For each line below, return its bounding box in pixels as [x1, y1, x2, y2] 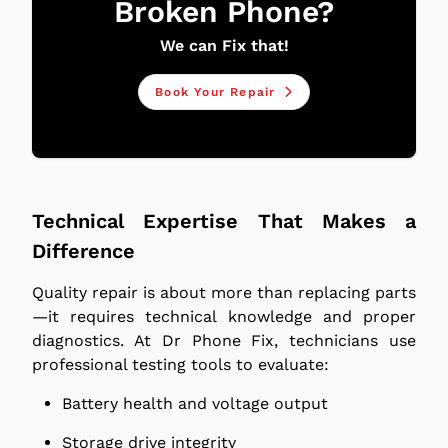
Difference [32, 238, 135, 263]
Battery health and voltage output [62, 393, 328, 413]
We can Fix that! [159, 35, 289, 55]
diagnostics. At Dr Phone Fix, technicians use [32, 330, 416, 350]
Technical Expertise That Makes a [32, 208, 416, 233]
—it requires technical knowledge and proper [32, 306, 416, 326]
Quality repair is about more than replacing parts [32, 282, 416, 302]
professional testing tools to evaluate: [32, 354, 329, 374]
